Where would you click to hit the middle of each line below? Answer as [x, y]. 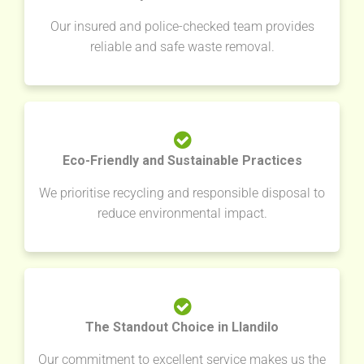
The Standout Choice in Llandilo [182, 327]
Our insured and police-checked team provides [182, 27]
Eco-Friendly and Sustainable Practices [182, 161]
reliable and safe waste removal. [182, 47]
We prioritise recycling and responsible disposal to [182, 193]
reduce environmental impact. [182, 214]
